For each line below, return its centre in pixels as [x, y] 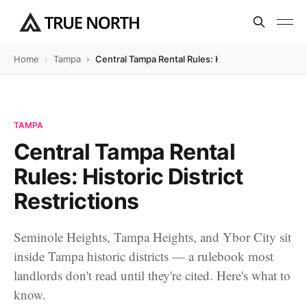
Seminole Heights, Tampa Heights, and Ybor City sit [152, 237]
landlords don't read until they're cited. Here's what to [152, 275]
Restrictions [76, 201]
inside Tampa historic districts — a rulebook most [144, 256]
